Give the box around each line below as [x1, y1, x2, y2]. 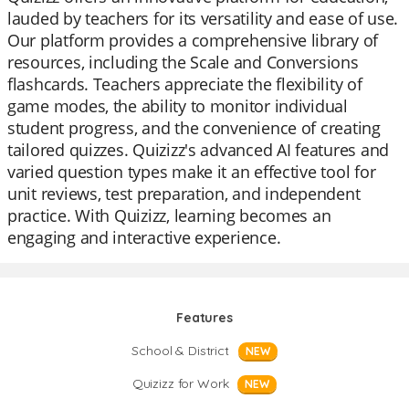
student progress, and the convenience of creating [7, 117, 381, 139]
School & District [131, 342, 229, 359]
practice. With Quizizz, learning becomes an [7, 204, 331, 226]
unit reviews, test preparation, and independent [7, 183, 361, 204]
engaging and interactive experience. [7, 226, 281, 248]
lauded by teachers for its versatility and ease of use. [7, 7, 399, 29]
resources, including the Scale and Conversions [7, 51, 359, 73]
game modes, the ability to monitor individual [7, 95, 348, 117]
